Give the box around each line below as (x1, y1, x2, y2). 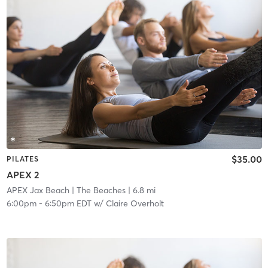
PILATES (6, 154, 39, 164)
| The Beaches (69, 184, 126, 196)
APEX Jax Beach (6, 184, 69, 196)
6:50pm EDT (44, 197, 92, 209)
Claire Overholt (105, 197, 164, 209)
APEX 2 (6, 168, 39, 181)
